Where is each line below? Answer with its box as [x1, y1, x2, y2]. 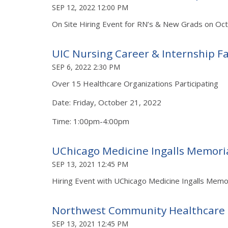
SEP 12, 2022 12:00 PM [52, 2, 128, 12]
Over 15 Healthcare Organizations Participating [52, 78, 220, 89]
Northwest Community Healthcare [52, 203, 225, 217]
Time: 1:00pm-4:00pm [52, 116, 131, 126]
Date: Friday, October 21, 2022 [52, 97, 161, 107]
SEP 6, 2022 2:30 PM [52, 62, 120, 72]
